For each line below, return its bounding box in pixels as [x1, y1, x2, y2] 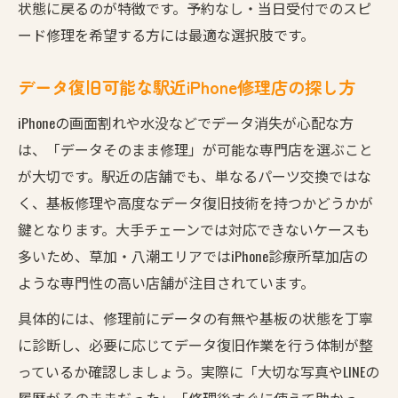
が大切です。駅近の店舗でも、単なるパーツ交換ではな [18, 164, 371, 187]
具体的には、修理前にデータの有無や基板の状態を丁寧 [18, 306, 373, 329]
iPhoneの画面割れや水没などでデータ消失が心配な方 [18, 111, 354, 133]
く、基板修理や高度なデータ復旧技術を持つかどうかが [18, 191, 373, 213]
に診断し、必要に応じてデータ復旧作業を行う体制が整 [18, 333, 373, 355]
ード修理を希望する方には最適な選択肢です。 [18, 23, 314, 45]
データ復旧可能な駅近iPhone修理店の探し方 [18, 74, 355, 99]
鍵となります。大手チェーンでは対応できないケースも [18, 218, 370, 240]
